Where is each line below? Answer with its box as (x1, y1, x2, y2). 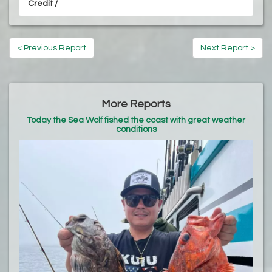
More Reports (101, 98, 171, 110)
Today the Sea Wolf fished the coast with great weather (27, 115, 245, 124)
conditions (115, 124, 157, 134)
